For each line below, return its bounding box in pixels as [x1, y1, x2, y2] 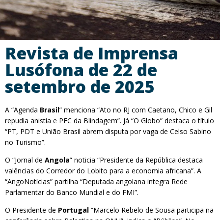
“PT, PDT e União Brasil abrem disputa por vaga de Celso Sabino [5, 127, 211, 136]
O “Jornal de [5, 155, 45, 165]
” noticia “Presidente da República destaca [70, 155, 203, 165]
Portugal [58, 205, 89, 215]
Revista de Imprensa [5, 42, 178, 64]
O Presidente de [5, 205, 58, 215]
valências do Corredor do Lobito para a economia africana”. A [5, 166, 201, 175]
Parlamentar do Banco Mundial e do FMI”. [5, 188, 138, 197]
